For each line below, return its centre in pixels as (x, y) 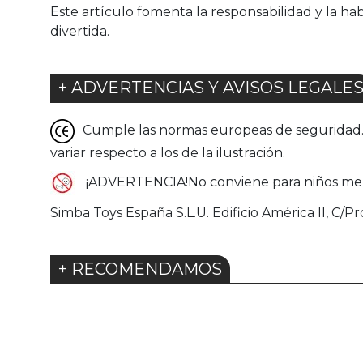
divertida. (80, 32)
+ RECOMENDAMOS (140, 269)
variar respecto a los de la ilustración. (168, 153)
